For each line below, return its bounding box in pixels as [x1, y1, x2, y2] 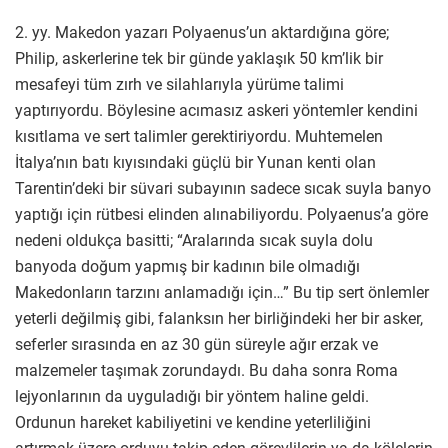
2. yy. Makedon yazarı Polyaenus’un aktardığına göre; [15, 23, 389, 43]
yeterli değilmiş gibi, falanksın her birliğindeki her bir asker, [15, 309, 423, 329]
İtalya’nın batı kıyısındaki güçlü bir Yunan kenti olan [15, 153, 376, 173]
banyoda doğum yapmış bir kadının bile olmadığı [15, 257, 360, 277]
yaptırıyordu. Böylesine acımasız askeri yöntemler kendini [15, 101, 418, 121]
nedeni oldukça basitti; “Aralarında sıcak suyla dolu [15, 231, 373, 251]
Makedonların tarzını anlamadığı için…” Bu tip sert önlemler [15, 283, 429, 303]
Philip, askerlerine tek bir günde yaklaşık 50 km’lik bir [15, 49, 383, 69]
